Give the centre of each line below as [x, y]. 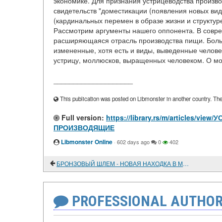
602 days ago [133, 142]
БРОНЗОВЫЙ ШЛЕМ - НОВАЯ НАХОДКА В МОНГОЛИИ [186, 164]
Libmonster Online [87, 142]
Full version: [82, 118]
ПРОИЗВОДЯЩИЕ [84, 128]
